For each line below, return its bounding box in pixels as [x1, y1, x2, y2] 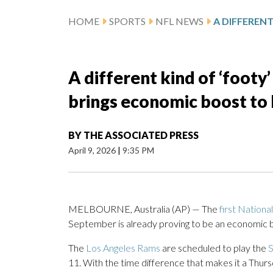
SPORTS [109, 15, 146, 27]
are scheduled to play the [160, 242, 268, 254]
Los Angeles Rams [86, 242, 160, 254]
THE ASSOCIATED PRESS [83, 129, 199, 141]
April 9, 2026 [68, 145, 118, 156]
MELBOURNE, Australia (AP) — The [68, 203, 219, 215]
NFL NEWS [155, 15, 204, 27]
